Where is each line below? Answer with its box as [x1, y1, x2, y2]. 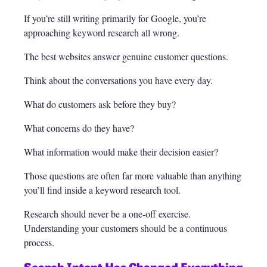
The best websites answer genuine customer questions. [24, 50, 228, 63]
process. [24, 236, 54, 249]
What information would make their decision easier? [24, 145, 218, 159]
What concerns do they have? [24, 122, 134, 135]
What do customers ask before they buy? [24, 98, 176, 111]
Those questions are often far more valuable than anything [24, 169, 241, 182]
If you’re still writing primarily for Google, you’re [24, 12, 206, 25]
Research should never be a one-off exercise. [24, 207, 191, 221]
